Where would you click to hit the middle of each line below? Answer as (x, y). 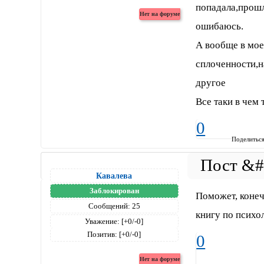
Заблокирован (114, 190)
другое (211, 83)
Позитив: (103, 234)
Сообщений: (109, 206)
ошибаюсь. (220, 27)
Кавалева (114, 175)
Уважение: (103, 221)
